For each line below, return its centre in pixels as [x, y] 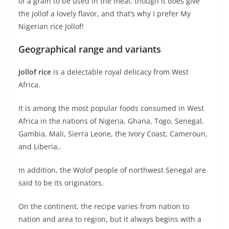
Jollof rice [35, 72]
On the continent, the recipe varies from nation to [104, 207]
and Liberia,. [40, 147]
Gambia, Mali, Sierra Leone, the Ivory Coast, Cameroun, [113, 134]
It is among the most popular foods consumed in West [111, 108]
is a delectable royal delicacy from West [120, 72]
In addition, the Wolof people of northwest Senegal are [112, 170]
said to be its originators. [61, 183]
